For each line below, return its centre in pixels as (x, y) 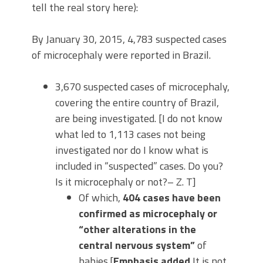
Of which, (101, 197)
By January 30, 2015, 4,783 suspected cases (129, 39)
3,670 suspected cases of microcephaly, (142, 86)
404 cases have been (172, 197)
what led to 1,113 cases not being (130, 134)
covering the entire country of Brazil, (137, 102)
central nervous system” (137, 245)
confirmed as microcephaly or (148, 213)
